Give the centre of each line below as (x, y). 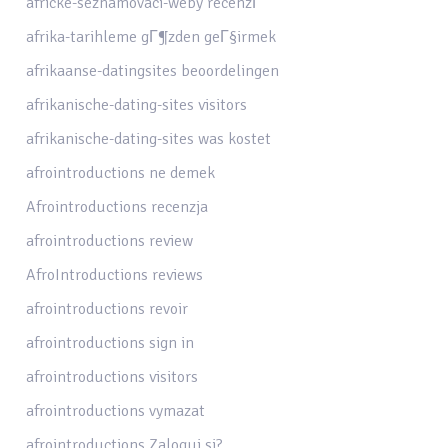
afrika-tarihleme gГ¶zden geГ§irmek (151, 36)
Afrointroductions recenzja (117, 206)
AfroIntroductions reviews (115, 274)
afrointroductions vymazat (116, 410)
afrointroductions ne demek (121, 172)
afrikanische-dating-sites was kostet (149, 138)
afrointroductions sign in (110, 342)
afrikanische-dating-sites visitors (137, 104)
